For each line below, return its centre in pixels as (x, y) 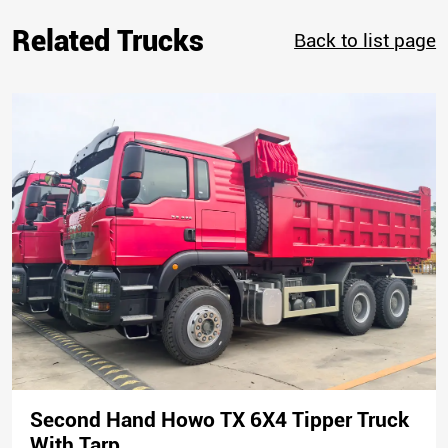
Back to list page (365, 40)
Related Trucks (107, 40)
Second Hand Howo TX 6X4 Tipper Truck (219, 420)
